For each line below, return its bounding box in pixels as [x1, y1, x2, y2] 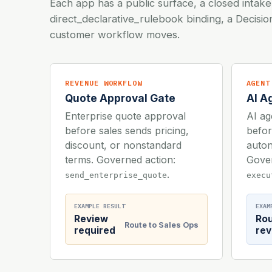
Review [74, 213, 108, 225]
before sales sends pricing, [65, 124, 189, 137]
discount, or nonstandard [65, 139, 182, 152]
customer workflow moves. [50, 29, 180, 41]
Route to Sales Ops [124, 220, 199, 229]
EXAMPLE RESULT [74, 202, 125, 211]
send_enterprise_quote [65, 171, 167, 180]
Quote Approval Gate [65, 92, 175, 105]
